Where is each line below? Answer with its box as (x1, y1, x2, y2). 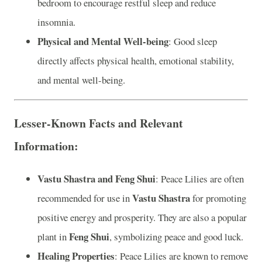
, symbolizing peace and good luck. (109, 229, 243, 243)
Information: (14, 137, 78, 155)
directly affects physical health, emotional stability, (37, 53, 234, 67)
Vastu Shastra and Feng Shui (37, 171, 156, 186)
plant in (37, 229, 69, 243)
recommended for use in (37, 191, 132, 205)
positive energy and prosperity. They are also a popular (37, 210, 247, 224)
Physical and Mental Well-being (37, 33, 168, 49)
